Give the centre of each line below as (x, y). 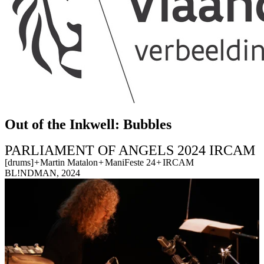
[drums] (19, 163)
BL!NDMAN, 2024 (42, 173)
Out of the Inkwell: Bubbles (88, 125)
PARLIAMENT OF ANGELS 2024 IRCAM (130, 151)
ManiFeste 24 (130, 163)
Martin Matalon (69, 163)
